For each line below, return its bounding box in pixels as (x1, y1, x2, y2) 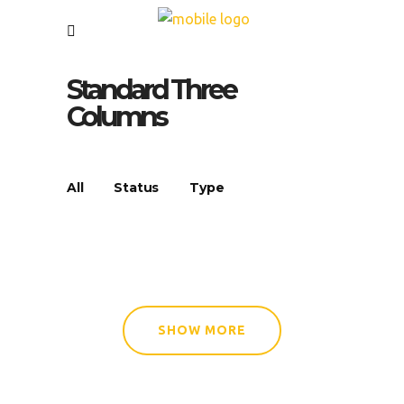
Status (114, 179, 160, 196)
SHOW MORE (158, 323, 246, 337)
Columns (67, 100, 166, 133)
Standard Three (67, 73, 235, 106)
